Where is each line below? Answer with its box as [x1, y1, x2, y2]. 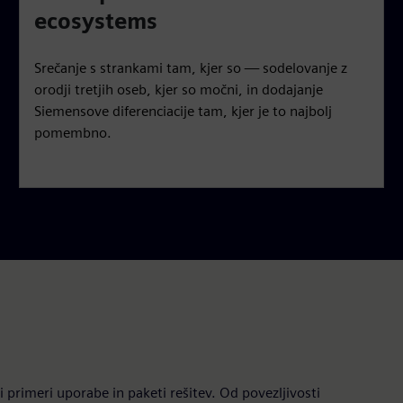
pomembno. [34, 123, 112, 141]
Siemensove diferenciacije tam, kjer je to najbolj [34, 102, 333, 120]
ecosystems [34, 7, 158, 34]
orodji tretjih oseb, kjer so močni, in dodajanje [34, 80, 324, 98]
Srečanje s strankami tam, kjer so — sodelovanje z [34, 58, 348, 76]
